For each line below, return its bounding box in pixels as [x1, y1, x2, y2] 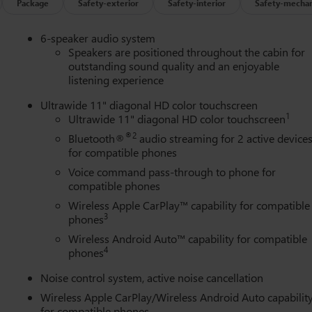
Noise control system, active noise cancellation [40, 270, 264, 285]
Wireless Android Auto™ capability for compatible [68, 231, 308, 246]
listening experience [68, 72, 164, 87]
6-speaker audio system [40, 30, 156, 45]
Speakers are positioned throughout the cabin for [68, 44, 306, 59]
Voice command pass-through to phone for [68, 164, 276, 179]
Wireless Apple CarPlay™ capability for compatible [68, 197, 311, 212]
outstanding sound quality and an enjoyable [68, 58, 280, 73]
